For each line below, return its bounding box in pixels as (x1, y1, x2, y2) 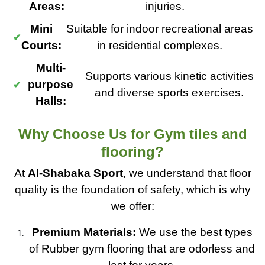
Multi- (35, 62, 66, 74)
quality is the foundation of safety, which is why (14, 183, 251, 196)
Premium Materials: (31, 226, 136, 238)
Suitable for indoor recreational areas (66, 22, 254, 35)
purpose (28, 78, 74, 91)
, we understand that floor (122, 167, 251, 179)
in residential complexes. (97, 39, 223, 51)
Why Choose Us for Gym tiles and (18, 126, 247, 142)
